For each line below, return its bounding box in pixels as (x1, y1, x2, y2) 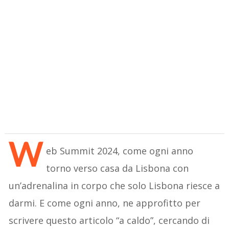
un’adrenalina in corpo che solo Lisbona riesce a (9, 179, 220, 192)
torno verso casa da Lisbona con (46, 162, 189, 174)
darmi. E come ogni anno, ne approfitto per (9, 196, 201, 209)
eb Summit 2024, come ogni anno (46, 144, 194, 157)
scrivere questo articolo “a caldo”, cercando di (9, 214, 210, 226)
